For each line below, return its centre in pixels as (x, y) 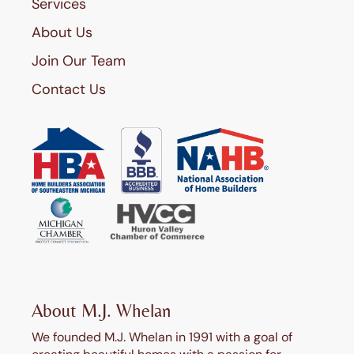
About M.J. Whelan (102, 311)
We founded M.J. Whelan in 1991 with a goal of (162, 337)
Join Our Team (79, 61)
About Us (62, 33)
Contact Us (69, 90)
